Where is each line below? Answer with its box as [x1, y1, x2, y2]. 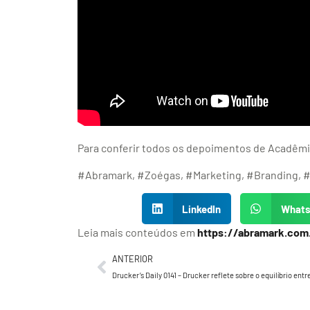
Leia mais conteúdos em [77, 226, 197, 239]
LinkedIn [182, 202, 221, 215]
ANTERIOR [112, 253, 153, 265]
